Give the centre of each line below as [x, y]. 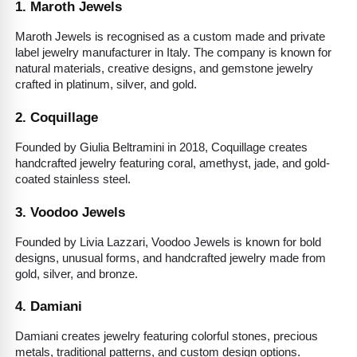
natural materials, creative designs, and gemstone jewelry [164, 69]
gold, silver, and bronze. [76, 274]
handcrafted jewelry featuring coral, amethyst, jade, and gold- [173, 163]
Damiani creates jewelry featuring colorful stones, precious [167, 337]
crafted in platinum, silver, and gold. [106, 85]
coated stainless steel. [73, 179]
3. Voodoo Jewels [70, 212]
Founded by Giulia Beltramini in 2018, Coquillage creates [161, 147]
